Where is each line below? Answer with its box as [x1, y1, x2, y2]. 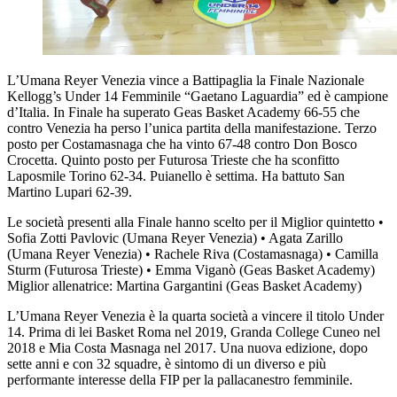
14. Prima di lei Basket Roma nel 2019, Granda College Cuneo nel [7, 324, 380, 340]
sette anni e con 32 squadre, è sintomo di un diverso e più [7, 356, 326, 372]
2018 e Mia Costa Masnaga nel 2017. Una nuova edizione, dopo [7, 340, 368, 356]
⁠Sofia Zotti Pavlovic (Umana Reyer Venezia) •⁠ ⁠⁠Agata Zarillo [7, 230, 343, 246]
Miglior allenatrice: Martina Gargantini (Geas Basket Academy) [7, 278, 362, 294]
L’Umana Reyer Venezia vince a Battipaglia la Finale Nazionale [7, 73, 364, 89]
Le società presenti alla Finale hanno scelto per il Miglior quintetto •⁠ [7, 214, 384, 230]
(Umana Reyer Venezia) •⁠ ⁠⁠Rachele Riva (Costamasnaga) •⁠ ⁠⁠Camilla [7, 246, 378, 262]
